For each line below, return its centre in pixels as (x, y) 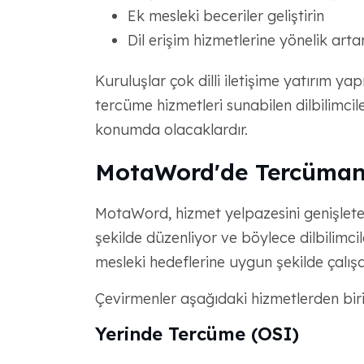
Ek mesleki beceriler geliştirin (225, 16)
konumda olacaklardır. (171, 130)
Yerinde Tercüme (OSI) (197, 334)
